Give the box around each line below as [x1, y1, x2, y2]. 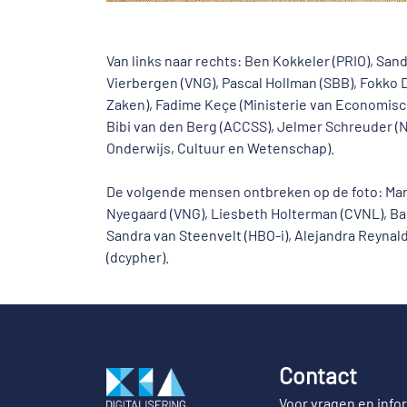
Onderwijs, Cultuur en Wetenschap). [106, 139, 334, 156]
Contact [279, 362, 357, 389]
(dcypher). [106, 248, 169, 265]
